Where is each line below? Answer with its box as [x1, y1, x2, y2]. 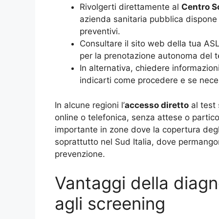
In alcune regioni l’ [55, 100, 125, 110]
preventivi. [80, 26, 120, 37]
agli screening [55, 193, 165, 214]
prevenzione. [55, 149, 105, 159]
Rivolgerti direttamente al [80, 2, 181, 12]
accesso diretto [125, 100, 189, 110]
